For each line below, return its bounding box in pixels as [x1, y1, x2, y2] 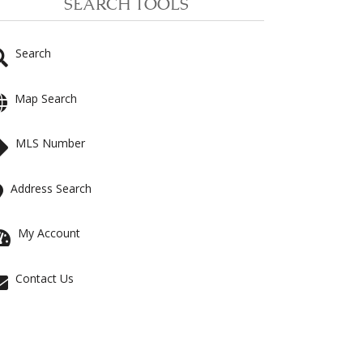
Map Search [15, 90, 77, 106]
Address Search [11, 180, 92, 196]
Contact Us [15, 270, 74, 286]
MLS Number [15, 135, 85, 152]
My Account [18, 225, 80, 241]
